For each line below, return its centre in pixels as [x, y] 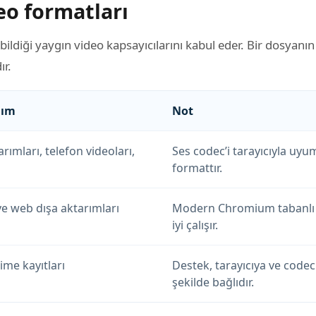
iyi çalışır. [195, 225]
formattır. [197, 168]
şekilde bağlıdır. [213, 282]
